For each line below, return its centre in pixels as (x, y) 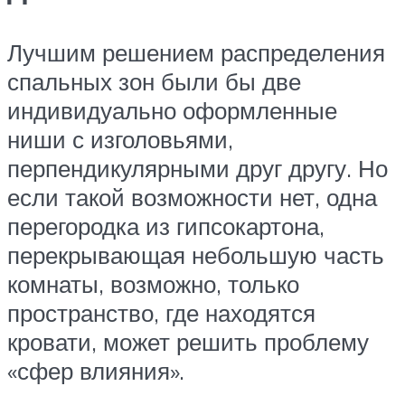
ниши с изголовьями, (120, 140)
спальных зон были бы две (154, 82)
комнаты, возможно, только (153, 284)
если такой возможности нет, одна (192, 198)
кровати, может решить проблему (188, 342)
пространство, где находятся (161, 313)
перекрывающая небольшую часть (196, 255)
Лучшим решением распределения (196, 53)
